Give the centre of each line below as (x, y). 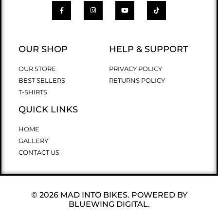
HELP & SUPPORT (149, 49)
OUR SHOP (43, 49)
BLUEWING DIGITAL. (109, 204)
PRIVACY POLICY (136, 69)
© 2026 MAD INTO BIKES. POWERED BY (109, 195)
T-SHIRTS (33, 92)
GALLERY (33, 141)
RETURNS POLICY (137, 81)
